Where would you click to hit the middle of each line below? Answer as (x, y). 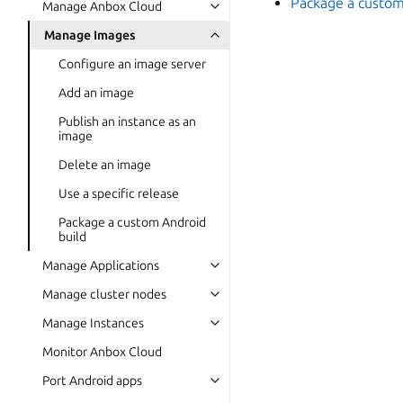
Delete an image (105, 165)
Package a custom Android (132, 222)
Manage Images (90, 35)
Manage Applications (101, 265)
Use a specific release (119, 193)
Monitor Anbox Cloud (102, 352)
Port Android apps (92, 381)
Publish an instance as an (127, 121)
